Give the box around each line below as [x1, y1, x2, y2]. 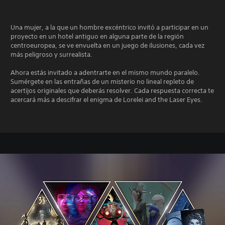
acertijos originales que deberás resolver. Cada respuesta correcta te [11, 86, 214, 95]
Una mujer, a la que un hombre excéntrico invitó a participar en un [11, 23, 208, 32]
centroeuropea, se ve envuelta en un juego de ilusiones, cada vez [11, 41, 204, 50]
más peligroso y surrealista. [11, 50, 92, 59]
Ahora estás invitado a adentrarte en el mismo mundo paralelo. [11, 68, 200, 77]
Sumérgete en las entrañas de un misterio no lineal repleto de [11, 77, 194, 86]
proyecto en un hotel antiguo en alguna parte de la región [11, 32, 184, 41]
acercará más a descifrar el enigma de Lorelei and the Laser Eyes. [11, 95, 202, 104]
